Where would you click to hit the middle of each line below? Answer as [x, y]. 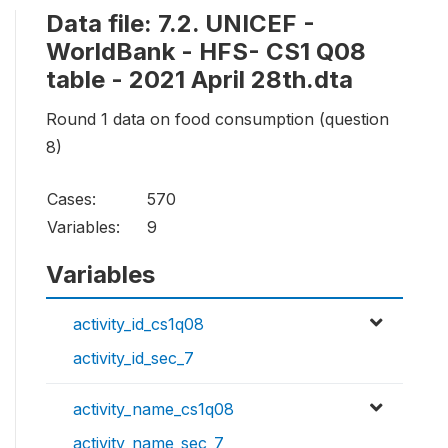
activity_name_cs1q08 [153, 408]
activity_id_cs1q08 [138, 323]
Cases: [71, 198]
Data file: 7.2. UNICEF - [180, 23]
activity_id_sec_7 [133, 357]
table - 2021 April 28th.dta [199, 79]
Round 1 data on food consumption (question [217, 118]
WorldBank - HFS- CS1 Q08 [206, 51]
